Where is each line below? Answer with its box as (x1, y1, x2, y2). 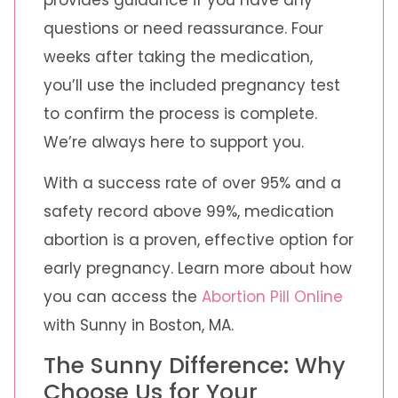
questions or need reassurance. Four (44, 17, 323, 39)
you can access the (44, 286, 202, 308)
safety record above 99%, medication (44, 201, 334, 223)
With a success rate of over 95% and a (44, 172, 341, 195)
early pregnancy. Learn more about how (44, 258, 352, 280)
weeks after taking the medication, (44, 45, 313, 68)
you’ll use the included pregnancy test (44, 74, 340, 96)
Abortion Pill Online (202, 286, 343, 308)
